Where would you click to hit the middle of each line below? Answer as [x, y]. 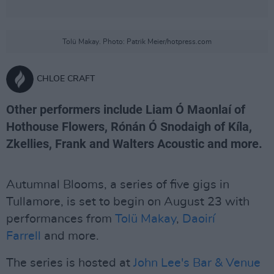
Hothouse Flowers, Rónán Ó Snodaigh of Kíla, [129, 127]
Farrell [24, 236]
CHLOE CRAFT [66, 79]
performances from [61, 219]
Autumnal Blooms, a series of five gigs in [118, 185]
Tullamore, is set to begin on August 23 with [128, 202]
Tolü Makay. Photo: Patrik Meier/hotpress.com [137, 42]
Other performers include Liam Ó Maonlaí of [126, 109]
